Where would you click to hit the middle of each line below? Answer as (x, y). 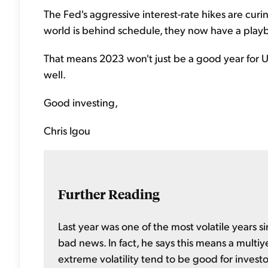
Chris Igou (67, 130)
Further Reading (109, 194)
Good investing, (81, 102)
